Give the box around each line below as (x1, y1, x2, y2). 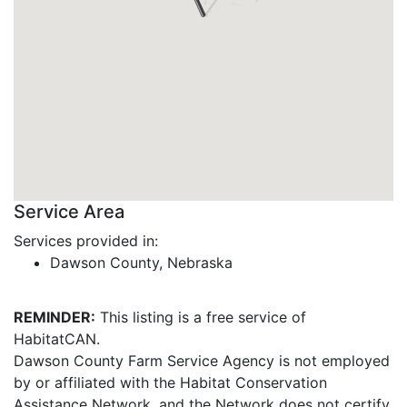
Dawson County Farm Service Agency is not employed (14, 352, 390, 370)
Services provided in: (14, 232, 158, 250)
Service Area (14, 201, 124, 223)
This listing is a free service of (95, 308, 306, 326)
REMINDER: (14, 308, 95, 326)
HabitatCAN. (14, 330, 100, 348)
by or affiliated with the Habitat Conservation (14, 373, 327, 392)
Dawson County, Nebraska (50, 253, 233, 272)
